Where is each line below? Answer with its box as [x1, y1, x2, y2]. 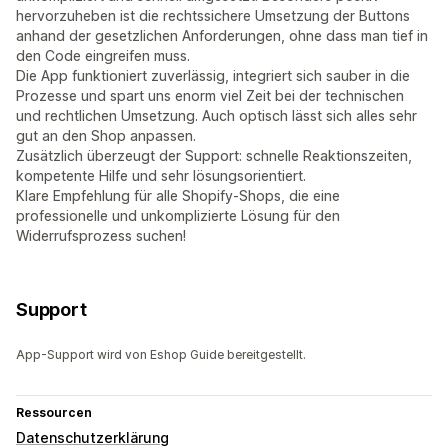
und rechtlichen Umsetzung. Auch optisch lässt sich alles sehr [16, 107, 417, 125]
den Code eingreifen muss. [16, 47, 190, 65]
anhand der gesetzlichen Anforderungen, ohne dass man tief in [16, 27, 428, 45]
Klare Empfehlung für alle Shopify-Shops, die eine [16, 187, 340, 205]
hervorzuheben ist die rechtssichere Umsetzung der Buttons [16, 7, 410, 25]
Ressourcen [16, 405, 92, 421]
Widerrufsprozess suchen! [16, 227, 186, 245]
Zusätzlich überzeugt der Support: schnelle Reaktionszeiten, [16, 147, 412, 165]
